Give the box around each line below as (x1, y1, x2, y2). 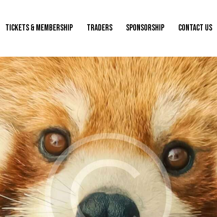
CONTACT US (178, 23, 213, 33)
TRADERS (86, 23, 112, 33)
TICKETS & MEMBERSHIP (5, 23, 73, 33)
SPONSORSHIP (126, 23, 165, 33)
